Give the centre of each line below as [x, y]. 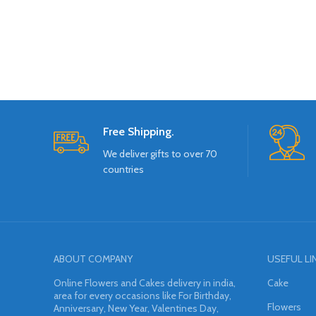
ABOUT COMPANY [93, 259]
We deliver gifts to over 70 [160, 154]
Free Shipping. [139, 132]
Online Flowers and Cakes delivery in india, [145, 283]
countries [123, 170]
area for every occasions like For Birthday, [142, 296]
